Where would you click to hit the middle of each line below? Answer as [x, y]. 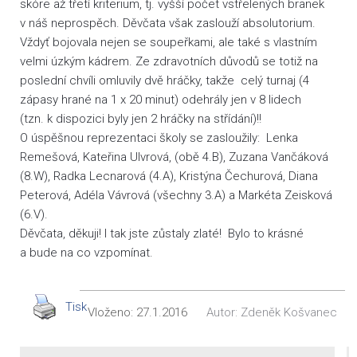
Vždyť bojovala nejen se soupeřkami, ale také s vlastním [169, 42]
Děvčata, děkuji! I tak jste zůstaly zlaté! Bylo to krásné [162, 233]
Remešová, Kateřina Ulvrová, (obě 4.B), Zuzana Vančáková [174, 157]
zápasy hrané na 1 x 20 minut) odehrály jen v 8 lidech [161, 100]
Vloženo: [112, 312]
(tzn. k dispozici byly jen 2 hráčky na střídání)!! [141, 119]
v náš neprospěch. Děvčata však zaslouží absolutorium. [168, 23]
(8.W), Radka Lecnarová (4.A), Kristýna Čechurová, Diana [169, 176]
